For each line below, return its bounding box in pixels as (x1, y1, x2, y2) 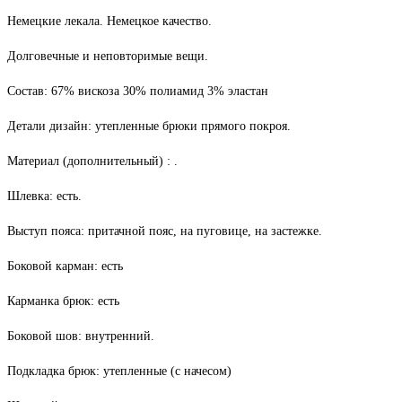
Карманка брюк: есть (7, 294, 119, 309)
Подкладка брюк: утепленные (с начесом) (7, 364, 232, 379)
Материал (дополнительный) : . (7, 154, 178, 169)
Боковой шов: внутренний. (7, 329, 154, 344)
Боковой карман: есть (7, 259, 123, 274)
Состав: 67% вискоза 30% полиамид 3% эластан (7, 84, 268, 99)
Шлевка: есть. (7, 189, 82, 204)
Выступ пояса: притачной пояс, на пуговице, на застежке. (7, 224, 322, 239)
